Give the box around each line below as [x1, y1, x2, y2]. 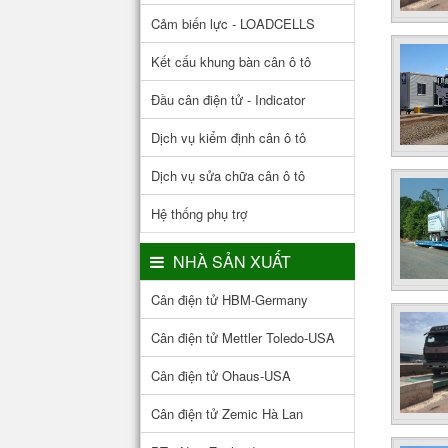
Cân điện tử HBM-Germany [151, 289, 308, 309]
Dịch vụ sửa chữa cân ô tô [151, 165, 305, 185]
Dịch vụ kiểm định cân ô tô [151, 127, 306, 147]
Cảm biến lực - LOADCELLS [151, 13, 315, 33]
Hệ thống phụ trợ [151, 203, 247, 223]
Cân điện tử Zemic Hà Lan [151, 403, 303, 423]
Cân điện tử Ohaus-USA [151, 365, 291, 385]
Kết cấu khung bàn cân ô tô [151, 51, 311, 71]
